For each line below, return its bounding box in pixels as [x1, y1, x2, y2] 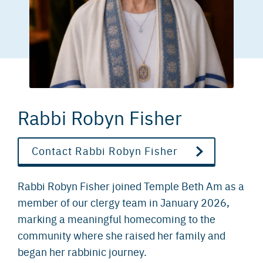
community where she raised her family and [18, 227, 225, 242]
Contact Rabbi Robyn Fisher [32, 143, 178, 158]
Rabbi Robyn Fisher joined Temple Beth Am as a [18, 178, 244, 193]
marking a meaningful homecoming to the [18, 211, 215, 226]
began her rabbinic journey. [18, 244, 147, 259]
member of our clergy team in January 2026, [18, 194, 230, 210]
